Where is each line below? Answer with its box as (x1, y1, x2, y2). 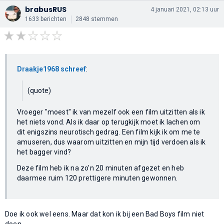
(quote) (27, 86, 51, 94)
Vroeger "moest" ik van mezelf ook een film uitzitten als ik (17, 107, 205, 116)
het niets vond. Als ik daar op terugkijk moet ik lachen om (17, 117, 200, 126)
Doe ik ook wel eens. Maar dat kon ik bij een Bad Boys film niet (5, 209, 204, 218)
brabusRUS (25, 4, 66, 14)
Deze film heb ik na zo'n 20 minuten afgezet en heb (17, 163, 184, 172)
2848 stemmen (75, 15, 118, 22)
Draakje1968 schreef (17, 64, 86, 73)
